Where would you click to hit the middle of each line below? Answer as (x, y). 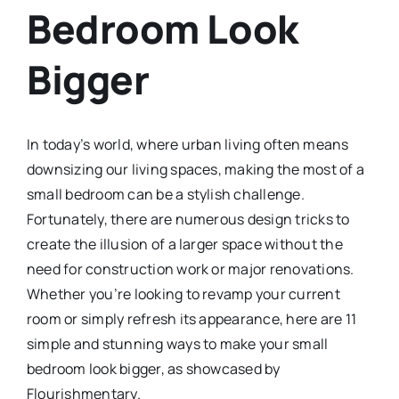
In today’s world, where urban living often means (187, 144)
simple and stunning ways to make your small (177, 343)
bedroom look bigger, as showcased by (153, 368)
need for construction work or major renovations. (190, 269)
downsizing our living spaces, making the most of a (195, 169)
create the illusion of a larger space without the (184, 244)
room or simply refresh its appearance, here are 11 (191, 318)
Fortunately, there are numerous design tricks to (188, 219)
